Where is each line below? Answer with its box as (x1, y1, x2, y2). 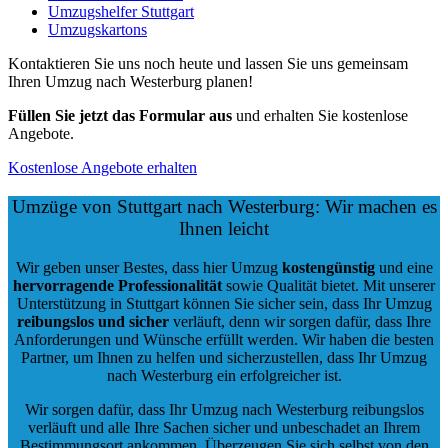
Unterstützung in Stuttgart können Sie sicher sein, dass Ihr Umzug (16, 294, 432, 312)
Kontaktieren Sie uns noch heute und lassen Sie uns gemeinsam (8, 55, 408, 73)
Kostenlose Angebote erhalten (8, 159, 197, 177)
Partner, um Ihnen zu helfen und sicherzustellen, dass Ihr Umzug (21, 348, 427, 366)
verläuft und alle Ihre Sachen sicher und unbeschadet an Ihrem (28, 418, 420, 436)
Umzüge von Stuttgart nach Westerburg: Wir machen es (11, 195, 437, 217)
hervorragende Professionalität (13, 276, 222, 294)
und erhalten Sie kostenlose (232, 107, 408, 125)
